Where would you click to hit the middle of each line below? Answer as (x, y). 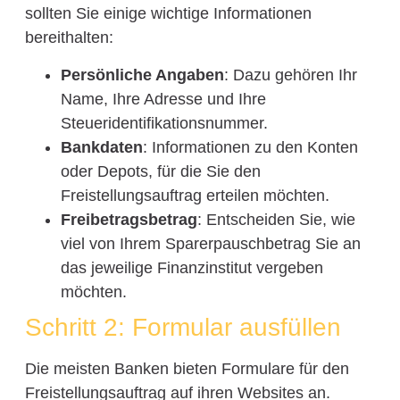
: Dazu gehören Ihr (290, 75)
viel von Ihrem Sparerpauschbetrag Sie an (210, 243)
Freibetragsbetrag (129, 219)
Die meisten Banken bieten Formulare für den (187, 368)
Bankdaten (101, 147)
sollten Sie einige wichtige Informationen (168, 14)
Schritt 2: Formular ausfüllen (183, 327)
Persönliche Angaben (142, 75)
